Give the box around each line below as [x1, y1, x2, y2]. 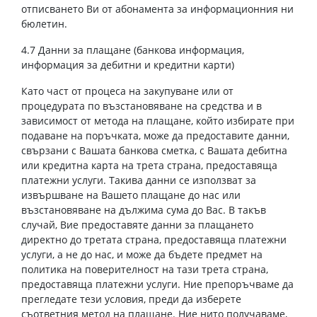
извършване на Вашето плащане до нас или [21, 188, 241, 202]
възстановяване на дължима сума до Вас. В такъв [21, 203, 266, 217]
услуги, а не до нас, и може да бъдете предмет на [21, 248, 263, 261]
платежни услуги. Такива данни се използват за [21, 173, 256, 187]
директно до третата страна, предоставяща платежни [21, 233, 287, 246]
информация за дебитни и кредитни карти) [21, 58, 234, 71]
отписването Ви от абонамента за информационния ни [21, 2, 294, 16]
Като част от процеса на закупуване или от [21, 84, 234, 98]
